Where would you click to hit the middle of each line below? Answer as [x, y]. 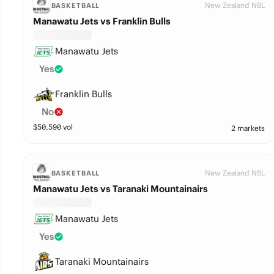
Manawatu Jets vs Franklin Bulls [102, 21]
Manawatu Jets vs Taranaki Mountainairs [120, 189]
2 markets [248, 128]
